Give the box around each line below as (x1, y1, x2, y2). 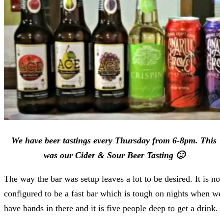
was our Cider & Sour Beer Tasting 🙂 (43, 150, 185, 161)
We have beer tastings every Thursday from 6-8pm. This (11, 136, 217, 146)
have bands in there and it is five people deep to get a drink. (4, 203, 218, 214)
